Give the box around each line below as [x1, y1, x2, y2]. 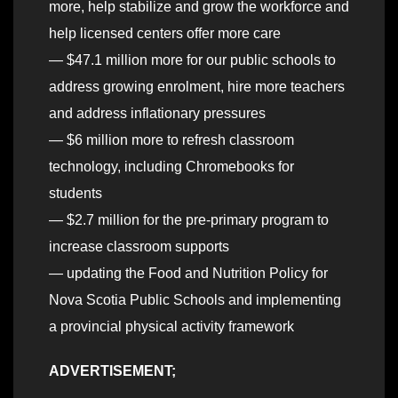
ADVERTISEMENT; [49, 363, 176, 379]
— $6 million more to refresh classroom [49, 132, 294, 148]
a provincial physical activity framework [49, 319, 294, 335]
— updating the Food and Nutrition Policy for [49, 266, 328, 282]
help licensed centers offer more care [49, 26, 281, 42]
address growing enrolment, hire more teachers [49, 79, 345, 95]
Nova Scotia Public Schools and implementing [49, 292, 341, 308]
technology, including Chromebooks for [49, 159, 294, 175]
